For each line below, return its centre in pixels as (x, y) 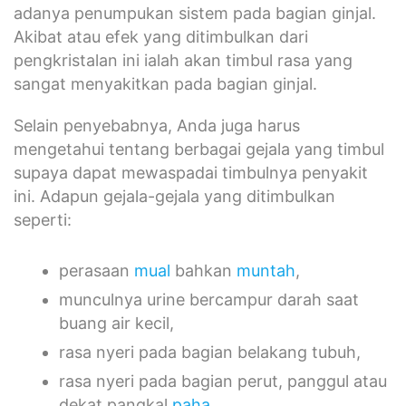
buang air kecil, (119, 323)
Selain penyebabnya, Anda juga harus (157, 125)
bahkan (203, 270)
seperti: (43, 219)
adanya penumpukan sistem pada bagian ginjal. (195, 13)
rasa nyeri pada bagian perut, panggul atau (223, 381)
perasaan (97, 270)
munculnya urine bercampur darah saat (209, 299)
